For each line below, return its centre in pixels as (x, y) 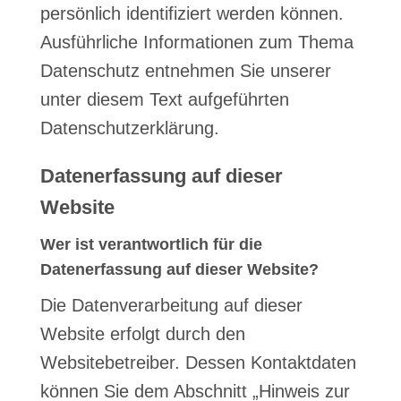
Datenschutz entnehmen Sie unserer (185, 71)
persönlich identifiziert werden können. (192, 13)
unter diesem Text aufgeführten (164, 99)
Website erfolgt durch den (142, 334)
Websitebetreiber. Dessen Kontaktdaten (198, 363)
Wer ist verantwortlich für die (151, 244)
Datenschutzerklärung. (129, 128)
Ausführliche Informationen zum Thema (196, 42)
